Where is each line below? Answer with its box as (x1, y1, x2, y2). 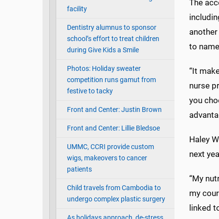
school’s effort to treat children (66, 35, 159, 44)
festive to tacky (66, 87, 113, 96)
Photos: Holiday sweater (66, 65, 141, 73)
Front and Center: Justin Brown (66, 106, 162, 114)
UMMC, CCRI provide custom (66, 143, 154, 152)
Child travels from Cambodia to (66, 184, 161, 193)
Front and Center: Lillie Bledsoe (66, 124, 160, 133)
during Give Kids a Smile (66, 46, 139, 55)
